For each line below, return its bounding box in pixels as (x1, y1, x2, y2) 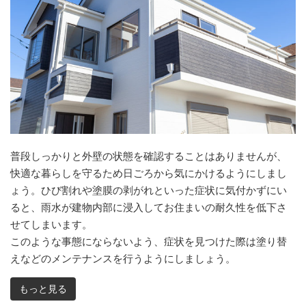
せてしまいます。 (10, 219, 92, 231)
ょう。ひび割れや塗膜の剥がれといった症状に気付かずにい (10, 184, 287, 197)
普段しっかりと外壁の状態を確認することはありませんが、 (10, 150, 287, 163)
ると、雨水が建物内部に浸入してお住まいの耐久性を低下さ (10, 201, 287, 214)
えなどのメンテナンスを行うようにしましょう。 (10, 253, 236, 265)
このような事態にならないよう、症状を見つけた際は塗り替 (10, 236, 287, 248)
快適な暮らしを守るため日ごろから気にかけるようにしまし (10, 167, 287, 180)
